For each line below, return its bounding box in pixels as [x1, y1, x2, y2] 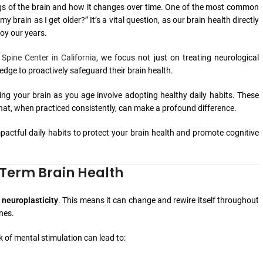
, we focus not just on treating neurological [96, 52, 259, 62]
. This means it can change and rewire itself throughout [58, 195, 259, 205]
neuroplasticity [1, 195, 58, 205]
